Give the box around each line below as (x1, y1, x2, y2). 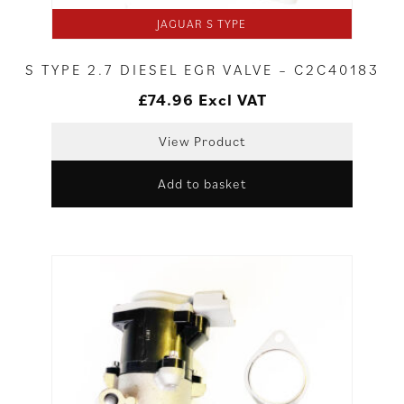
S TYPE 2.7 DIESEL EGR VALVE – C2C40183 (24, 60, 380, 79)
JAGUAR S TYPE (157, 16, 247, 32)
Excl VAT (197, 89, 267, 111)
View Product (158, 133, 245, 151)
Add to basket (157, 175, 246, 193)
